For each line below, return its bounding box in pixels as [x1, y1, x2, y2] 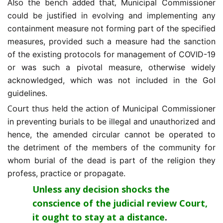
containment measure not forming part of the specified [7, 23, 216, 34]
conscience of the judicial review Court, [32, 197, 208, 210]
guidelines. [7, 88, 47, 99]
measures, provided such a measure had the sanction [7, 36, 216, 47]
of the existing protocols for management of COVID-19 [7, 49, 216, 60]
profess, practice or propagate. [7, 168, 125, 179]
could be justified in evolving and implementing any [7, 10, 216, 21]
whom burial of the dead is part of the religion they [7, 155, 216, 166]
